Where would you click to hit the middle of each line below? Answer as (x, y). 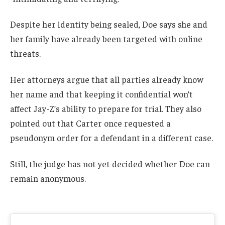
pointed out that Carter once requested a (90, 123)
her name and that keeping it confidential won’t (101, 94)
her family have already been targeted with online (106, 39)
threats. (25, 53)
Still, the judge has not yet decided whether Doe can (110, 163)
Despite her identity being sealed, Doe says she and (109, 24)
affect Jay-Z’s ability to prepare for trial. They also (106, 109)
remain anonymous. (48, 178)
